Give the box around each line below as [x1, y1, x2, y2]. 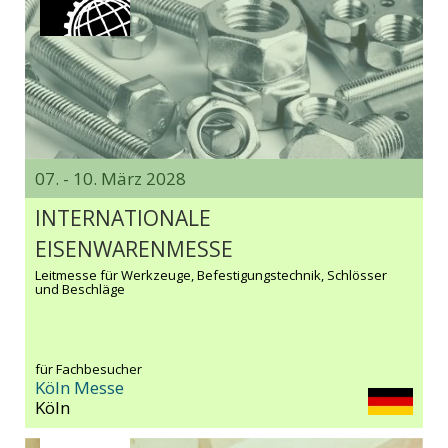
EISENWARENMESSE [35, 234, 233, 263]
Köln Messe [35, 375, 124, 399]
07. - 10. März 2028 [35, 166, 186, 190]
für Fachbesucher [35, 359, 142, 378]
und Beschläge [35, 279, 125, 298]
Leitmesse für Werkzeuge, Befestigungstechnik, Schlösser [35, 265, 387, 284]
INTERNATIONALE [35, 203, 211, 232]
